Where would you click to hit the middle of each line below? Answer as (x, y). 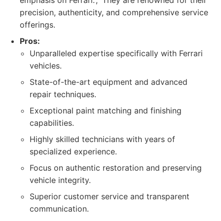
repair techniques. (63, 94)
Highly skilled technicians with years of (102, 139)
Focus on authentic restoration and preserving (116, 168)
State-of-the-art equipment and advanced (109, 82)
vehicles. (46, 66)
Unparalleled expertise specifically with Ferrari (116, 53)
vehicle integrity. (60, 180)
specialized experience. (73, 151)
